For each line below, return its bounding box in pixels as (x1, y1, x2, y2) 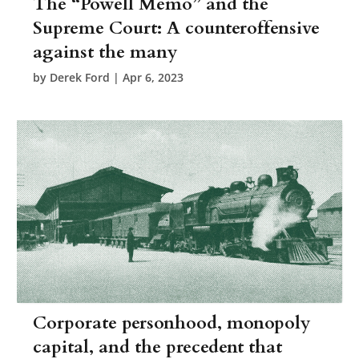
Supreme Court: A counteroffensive (33, 15, 321, 40)
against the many (33, 39, 179, 64)
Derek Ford (50, 69, 111, 85)
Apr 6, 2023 (123, 69, 184, 85)
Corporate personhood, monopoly (33, 310, 312, 335)
